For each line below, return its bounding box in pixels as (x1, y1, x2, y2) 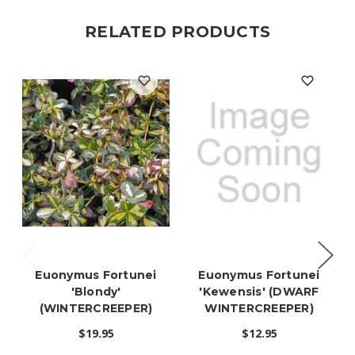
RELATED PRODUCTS (85, 21, 270, 41)
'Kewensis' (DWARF (199, 284, 319, 300)
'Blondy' (71, 284, 121, 300)
